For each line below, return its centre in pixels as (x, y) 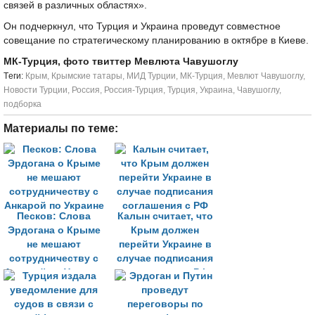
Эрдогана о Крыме (54, 230)
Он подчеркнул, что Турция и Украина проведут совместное (142, 26)
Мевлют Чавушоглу (265, 76)
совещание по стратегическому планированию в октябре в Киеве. (156, 40)
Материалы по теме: (61, 128)
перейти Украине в (165, 244)
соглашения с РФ (165, 272)
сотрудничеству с (54, 258)
